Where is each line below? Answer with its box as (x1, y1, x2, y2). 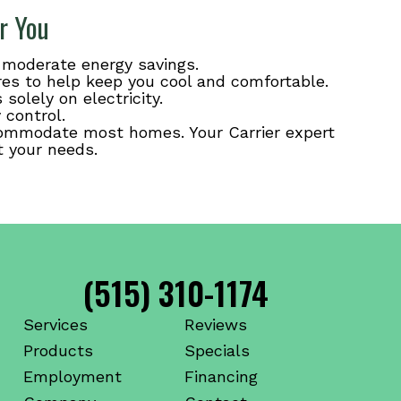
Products (23, 340, 93, 360)
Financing (184, 366, 258, 386)
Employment (23, 366, 122, 386)
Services (23, 314, 88, 334)
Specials (184, 340, 250, 360)
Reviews (184, 314, 247, 334)
